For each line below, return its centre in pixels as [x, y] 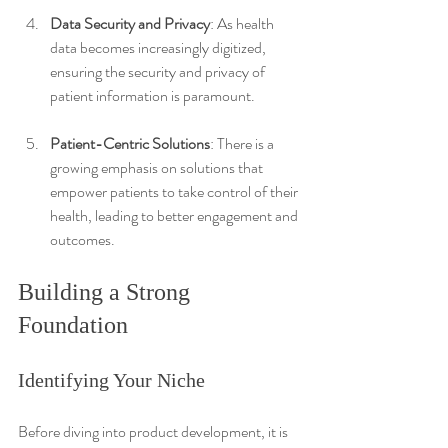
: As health [243, 23]
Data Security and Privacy [130, 23]
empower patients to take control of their [175, 191]
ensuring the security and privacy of [159, 71]
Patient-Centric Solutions [130, 143]
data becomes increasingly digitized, [159, 47]
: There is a [243, 143]
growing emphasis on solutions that [158, 167]
